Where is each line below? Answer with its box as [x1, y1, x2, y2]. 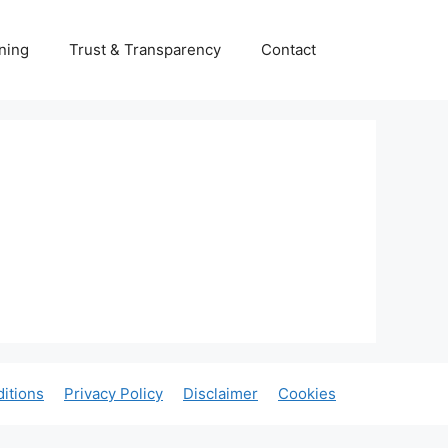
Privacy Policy [64, 384, 163, 403]
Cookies [278, 384, 336, 403]
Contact [261, 40, 316, 59]
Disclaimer [183, 384, 258, 403]
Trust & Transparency [69, 40, 221, 59]
